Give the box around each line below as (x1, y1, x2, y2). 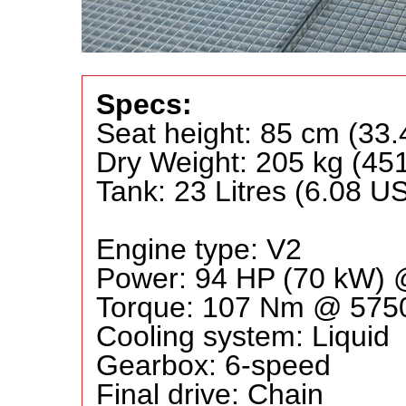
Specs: (96, 88, 192, 121)
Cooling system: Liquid (96, 320, 390, 353)
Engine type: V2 (96, 233, 302, 266)
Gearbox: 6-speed (96, 349, 331, 382)
